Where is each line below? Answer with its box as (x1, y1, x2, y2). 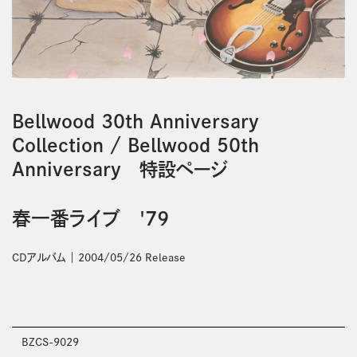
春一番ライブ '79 (11, 209, 169, 229)
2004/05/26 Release (78, 252, 186, 264)
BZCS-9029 (21, 335, 79, 347)
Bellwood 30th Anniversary (11, 112, 259, 131)
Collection (11, 136, 104, 155)
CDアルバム (11, 252, 65, 264)
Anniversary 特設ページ (11, 160, 228, 179)
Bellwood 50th (127, 136, 259, 155)
